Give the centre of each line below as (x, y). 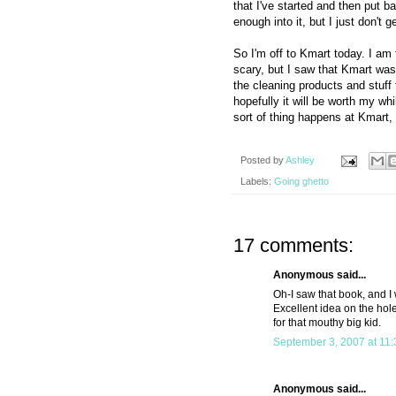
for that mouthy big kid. (327, 323)
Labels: (257, 182)
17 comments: (293, 246)
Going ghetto (301, 182)
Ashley (300, 160)
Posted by (263, 160)
